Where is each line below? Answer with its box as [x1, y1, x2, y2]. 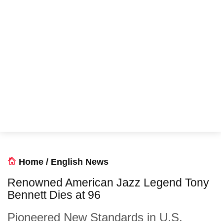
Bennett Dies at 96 [7, 188, 101, 201]
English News [51, 157, 109, 167]
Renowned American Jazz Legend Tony [7, 176, 209, 189]
